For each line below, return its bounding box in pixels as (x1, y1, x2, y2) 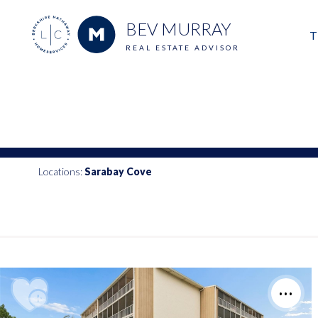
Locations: (38, 165, 84, 177)
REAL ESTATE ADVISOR (125, 43, 240, 53)
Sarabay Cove (84, 165, 152, 177)
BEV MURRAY (125, 18, 231, 40)
